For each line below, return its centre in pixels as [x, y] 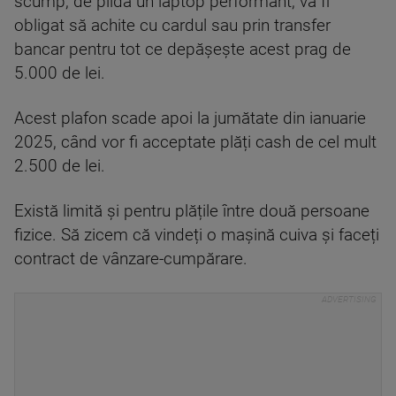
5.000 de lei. [60, 73]
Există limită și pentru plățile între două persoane [192, 211]
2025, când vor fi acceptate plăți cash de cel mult [195, 142]
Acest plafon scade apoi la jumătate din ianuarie [190, 118]
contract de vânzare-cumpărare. [131, 259]
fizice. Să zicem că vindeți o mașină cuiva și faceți [197, 235]
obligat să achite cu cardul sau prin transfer [172, 26]
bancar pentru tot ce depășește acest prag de [183, 49]
